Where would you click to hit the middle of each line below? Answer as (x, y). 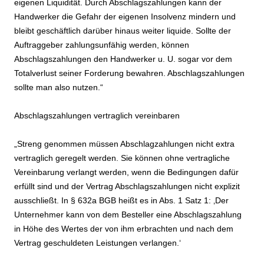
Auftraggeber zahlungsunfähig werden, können (102, 45)
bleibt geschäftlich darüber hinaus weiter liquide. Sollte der (123, 31)
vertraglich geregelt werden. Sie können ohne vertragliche (122, 158)
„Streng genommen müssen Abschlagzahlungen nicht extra (124, 144)
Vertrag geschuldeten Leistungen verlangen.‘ (98, 243)
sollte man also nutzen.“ (59, 88)
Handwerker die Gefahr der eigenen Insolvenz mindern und (125, 17)
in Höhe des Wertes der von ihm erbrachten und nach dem (124, 229)
